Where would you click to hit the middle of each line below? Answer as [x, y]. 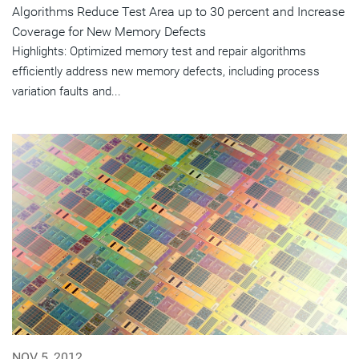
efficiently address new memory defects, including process [166, 72]
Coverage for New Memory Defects [109, 32]
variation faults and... [67, 92]
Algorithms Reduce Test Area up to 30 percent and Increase [178, 12]
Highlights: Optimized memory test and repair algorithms [159, 52]
